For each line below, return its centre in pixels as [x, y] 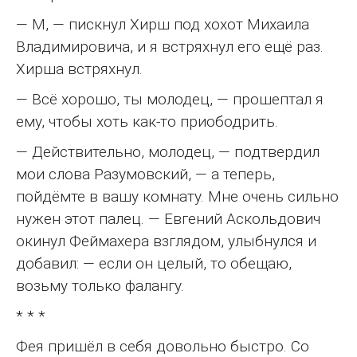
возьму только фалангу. [100, 286]
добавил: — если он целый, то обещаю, [154, 264]
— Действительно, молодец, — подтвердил [168, 152]
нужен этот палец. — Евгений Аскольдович [168, 219]
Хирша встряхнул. [79, 69]
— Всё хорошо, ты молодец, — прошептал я [170, 100]
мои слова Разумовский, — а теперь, [145, 175]
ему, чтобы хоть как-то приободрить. [147, 122]
